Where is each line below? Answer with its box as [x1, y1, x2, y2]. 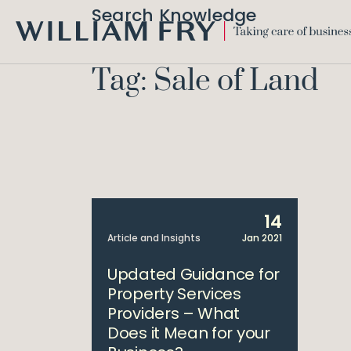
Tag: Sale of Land [92, 63, 318, 100]
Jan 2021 [241, 231, 282, 244]
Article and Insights [107, 231, 201, 244]
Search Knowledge [92, 3, 257, 27]
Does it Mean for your [107, 322, 270, 344]
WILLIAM [15, 39, 58, 56]
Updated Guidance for [107, 263, 280, 285]
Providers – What [107, 302, 241, 324]
